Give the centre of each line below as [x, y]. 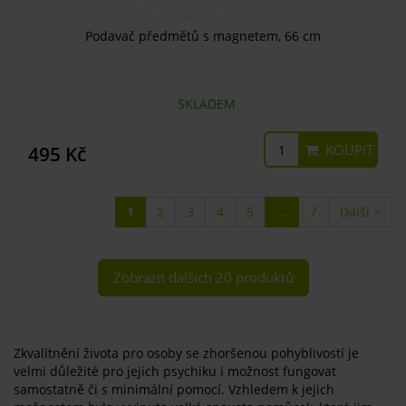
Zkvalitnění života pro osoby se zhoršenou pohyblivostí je [186, 353]
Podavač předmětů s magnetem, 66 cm [203, 36]
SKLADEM [203, 104]
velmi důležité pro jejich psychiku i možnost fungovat [175, 371]
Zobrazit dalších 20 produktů [203, 277]
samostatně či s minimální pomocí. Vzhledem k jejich [174, 389]
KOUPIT [348, 150]
